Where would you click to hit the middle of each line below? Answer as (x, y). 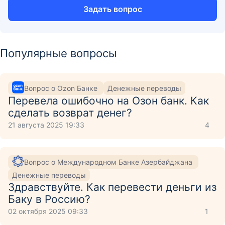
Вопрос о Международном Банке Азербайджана (109, 162)
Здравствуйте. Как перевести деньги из (112, 187)
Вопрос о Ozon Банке (62, 88)
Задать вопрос (113, 9)
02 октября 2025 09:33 (48, 211)
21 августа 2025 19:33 (46, 125)
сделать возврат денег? (70, 113)
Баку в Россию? (49, 199)
